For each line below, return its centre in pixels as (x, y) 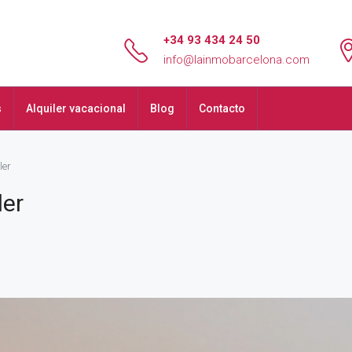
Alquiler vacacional (76, 108)
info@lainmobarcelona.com (236, 59)
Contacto (222, 108)
